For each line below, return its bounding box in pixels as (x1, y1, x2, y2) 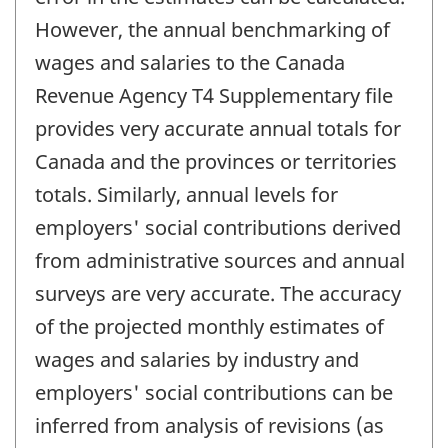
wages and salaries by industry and (35, 345, 359, 373)
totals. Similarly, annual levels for (35, 180, 338, 208)
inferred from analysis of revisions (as (35, 411, 384, 439)
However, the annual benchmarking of (35, 15, 390, 43)
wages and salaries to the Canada (35, 48, 345, 76)
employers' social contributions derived (35, 213, 401, 241)
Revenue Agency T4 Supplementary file (35, 81, 393, 109)
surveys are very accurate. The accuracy (35, 279, 401, 307)
